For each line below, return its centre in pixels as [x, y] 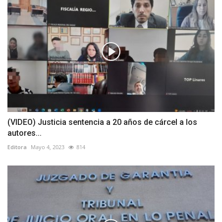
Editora [17, 147]
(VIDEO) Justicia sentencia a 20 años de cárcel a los [102, 122]
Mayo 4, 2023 [48, 147]
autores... [25, 133]
